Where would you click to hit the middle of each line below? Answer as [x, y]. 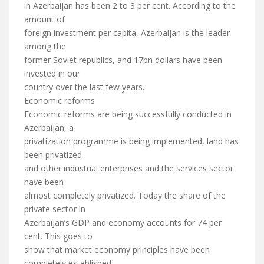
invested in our [52, 73]
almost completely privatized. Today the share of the [125, 195]
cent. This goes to [58, 236]
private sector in [55, 209]
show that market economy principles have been [117, 250]
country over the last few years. [84, 87]
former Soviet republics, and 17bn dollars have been [123, 60]
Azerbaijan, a [49, 128]
